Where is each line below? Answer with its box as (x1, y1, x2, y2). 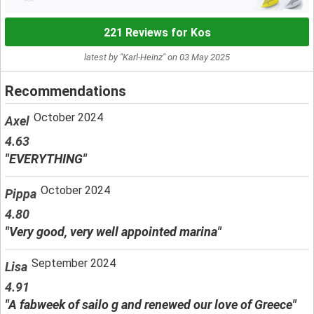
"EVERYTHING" (5, 151, 87, 166)
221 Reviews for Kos (103, 25, 211, 39)
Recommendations (5, 82, 126, 100)
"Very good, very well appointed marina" (5, 224, 221, 239)
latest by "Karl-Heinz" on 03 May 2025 (84, 51, 230, 62)
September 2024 (32, 256, 116, 270)
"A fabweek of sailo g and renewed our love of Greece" (5, 296, 296, 312)
